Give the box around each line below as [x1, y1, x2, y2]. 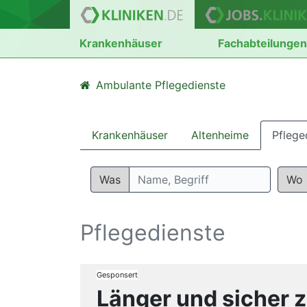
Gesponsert [97, 270, 138, 280]
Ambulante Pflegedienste [96, 78, 225, 92]
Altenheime [191, 128, 249, 142]
